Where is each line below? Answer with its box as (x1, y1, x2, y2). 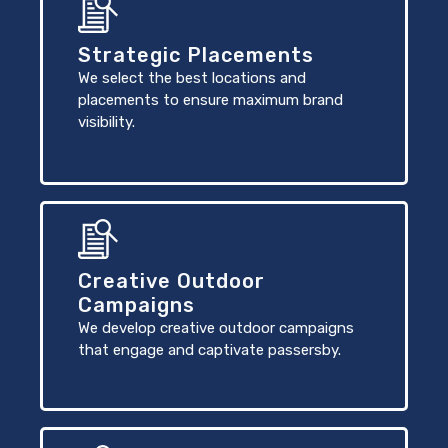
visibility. (78, 112, 135, 131)
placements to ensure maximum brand (78, 90, 343, 109)
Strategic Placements (78, 42, 314, 67)
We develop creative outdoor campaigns (78, 318, 354, 337)
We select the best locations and (78, 68, 306, 87)
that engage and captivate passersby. (78, 340, 341, 359)
